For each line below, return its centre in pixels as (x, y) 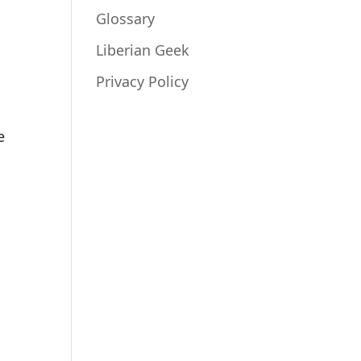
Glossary (126, 19)
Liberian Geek (143, 50)
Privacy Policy (143, 81)
